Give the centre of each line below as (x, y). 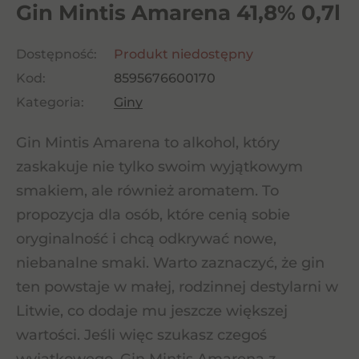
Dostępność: (56, 54)
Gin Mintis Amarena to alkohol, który (148, 143)
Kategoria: (50, 102)
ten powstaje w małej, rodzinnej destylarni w (177, 287)
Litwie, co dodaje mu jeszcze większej (152, 311)
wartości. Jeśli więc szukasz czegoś (141, 335)
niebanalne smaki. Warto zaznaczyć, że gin (170, 263)
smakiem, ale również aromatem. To (147, 191)
